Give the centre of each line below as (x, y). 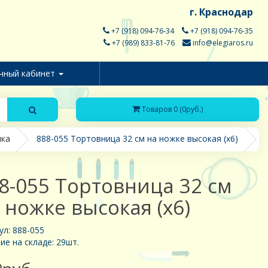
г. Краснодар (221, 12)
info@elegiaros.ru (222, 43)
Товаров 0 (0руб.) (172, 109)
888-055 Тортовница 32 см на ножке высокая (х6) (137, 139)
